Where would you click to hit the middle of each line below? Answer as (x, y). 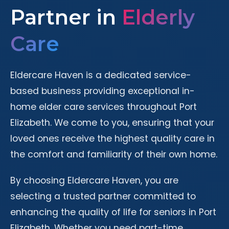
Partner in (66, 17)
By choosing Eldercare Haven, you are (94, 180)
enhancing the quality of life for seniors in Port (113, 212)
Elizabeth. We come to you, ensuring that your (112, 123)
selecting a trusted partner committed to (103, 196)
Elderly (158, 17)
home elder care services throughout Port (104, 107)
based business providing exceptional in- (102, 91)
